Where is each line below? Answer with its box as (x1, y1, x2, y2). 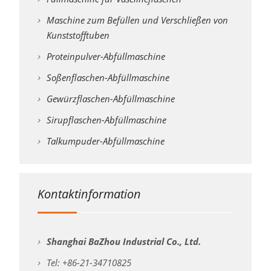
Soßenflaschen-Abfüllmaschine (46, 71, 169, 84)
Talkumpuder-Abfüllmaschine (46, 135, 165, 148)
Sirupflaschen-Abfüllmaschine (46, 114, 166, 126)
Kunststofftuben (46, 29, 109, 42)
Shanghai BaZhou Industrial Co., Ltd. (46, 235, 201, 248)
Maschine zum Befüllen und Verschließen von (46, 14, 228, 27)
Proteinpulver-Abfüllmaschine (46, 50, 165, 63)
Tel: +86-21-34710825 (46, 256, 131, 269)
